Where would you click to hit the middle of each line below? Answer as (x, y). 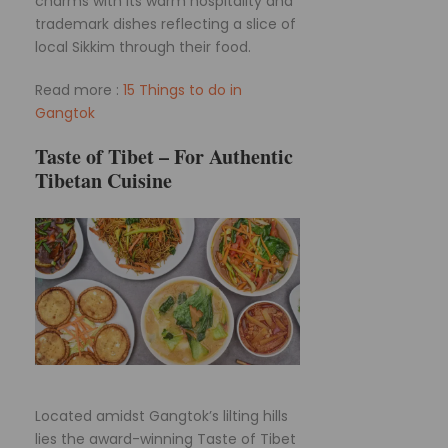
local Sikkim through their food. (143, 46)
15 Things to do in (182, 89)
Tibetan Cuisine (103, 180)
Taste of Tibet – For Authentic (164, 156)
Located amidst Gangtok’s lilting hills (161, 415)
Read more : (79, 89)
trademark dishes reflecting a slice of (165, 23)
